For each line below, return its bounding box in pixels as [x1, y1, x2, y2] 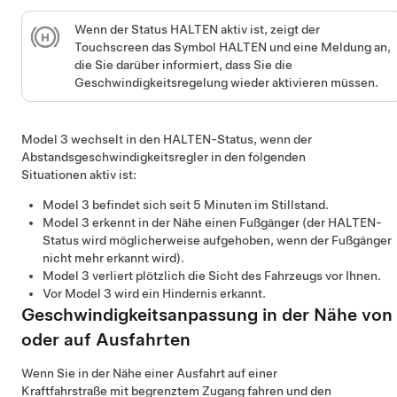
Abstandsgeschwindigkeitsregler [21, 150, 208, 165]
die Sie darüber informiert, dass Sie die [74, 58, 292, 72]
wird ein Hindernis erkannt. [112, 286, 266, 301]
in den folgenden [208, 150, 306, 165]
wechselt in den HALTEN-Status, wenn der [68, 132, 312, 147]
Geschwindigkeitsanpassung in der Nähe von [21, 304, 393, 326]
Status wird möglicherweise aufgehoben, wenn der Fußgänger [43, 233, 392, 248]
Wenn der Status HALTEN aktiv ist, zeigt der [74, 22, 320, 36]
